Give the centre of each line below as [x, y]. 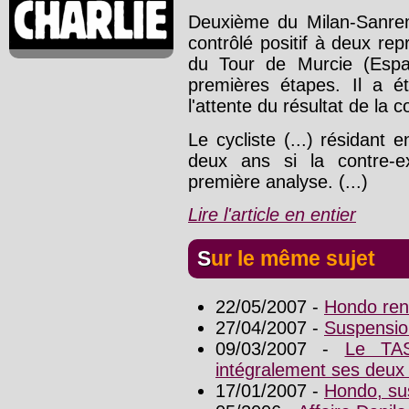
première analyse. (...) [278, 181]
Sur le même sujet [293, 258]
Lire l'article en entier [272, 214]
